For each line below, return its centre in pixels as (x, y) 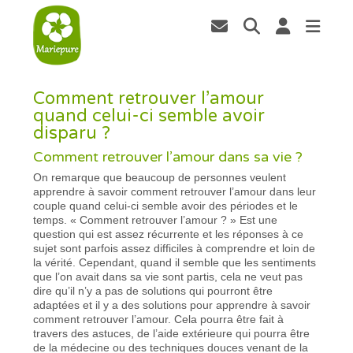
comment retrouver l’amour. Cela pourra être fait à (159, 319)
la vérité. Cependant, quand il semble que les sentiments (175, 262)
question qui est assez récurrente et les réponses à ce (169, 234)
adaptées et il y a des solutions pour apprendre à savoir (172, 305)
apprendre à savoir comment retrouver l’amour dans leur (175, 191)
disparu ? (72, 133)
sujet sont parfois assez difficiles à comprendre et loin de (175, 248)
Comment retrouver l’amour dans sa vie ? (168, 156)
